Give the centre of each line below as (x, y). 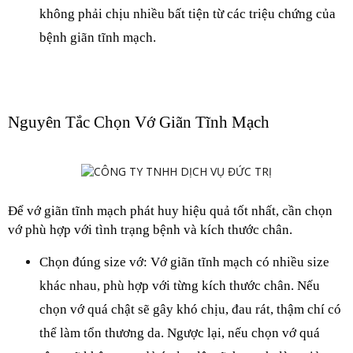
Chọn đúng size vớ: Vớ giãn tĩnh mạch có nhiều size (184, 262)
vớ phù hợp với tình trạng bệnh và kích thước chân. (150, 230)
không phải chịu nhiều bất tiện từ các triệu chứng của (188, 14)
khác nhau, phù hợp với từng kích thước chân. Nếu (180, 286)
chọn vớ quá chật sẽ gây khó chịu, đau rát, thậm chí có (190, 309)
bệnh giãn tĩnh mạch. (98, 37)
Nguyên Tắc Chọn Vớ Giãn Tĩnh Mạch (139, 122)
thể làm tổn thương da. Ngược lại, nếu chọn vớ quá (180, 333)
